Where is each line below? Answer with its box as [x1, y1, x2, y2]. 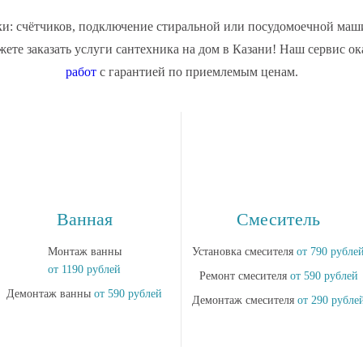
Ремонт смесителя [199, 270, 290, 282]
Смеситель [237, 209, 320, 229]
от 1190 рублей [48, 263, 121, 275]
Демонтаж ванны [6, 288, 94, 300]
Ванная [56, 209, 113, 229]
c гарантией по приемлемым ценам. [96, 65, 298, 79]
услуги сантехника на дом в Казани [75, 42, 272, 56]
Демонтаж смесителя [191, 294, 297, 306]
